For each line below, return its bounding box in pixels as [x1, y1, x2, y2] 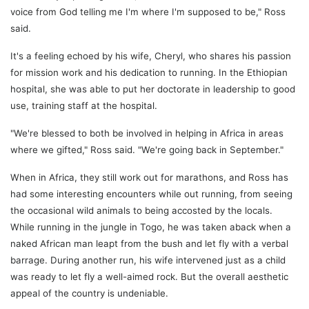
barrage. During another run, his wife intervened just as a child [10, 254, 286, 266]
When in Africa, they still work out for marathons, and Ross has [10, 171, 288, 183]
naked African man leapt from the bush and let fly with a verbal [10, 237, 288, 249]
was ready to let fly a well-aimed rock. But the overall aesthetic [10, 270, 288, 282]
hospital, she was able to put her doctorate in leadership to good [10, 83, 295, 94]
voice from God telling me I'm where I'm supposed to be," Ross [10, 6, 286, 17]
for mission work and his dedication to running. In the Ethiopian [10, 66, 288, 78]
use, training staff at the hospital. [10, 99, 157, 111]
